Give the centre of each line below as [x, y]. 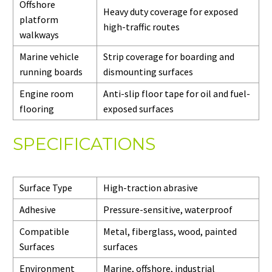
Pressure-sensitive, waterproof [168, 210]
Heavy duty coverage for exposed [171, 11]
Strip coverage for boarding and [169, 56]
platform [39, 19]
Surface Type [46, 188]
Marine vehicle [49, 56]
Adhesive [38, 210]
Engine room [46, 93]
